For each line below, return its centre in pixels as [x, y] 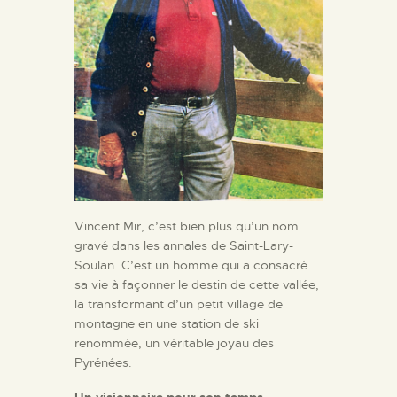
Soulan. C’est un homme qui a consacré [191, 265]
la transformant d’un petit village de [179, 304]
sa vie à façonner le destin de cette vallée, [197, 285]
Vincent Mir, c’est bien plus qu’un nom [187, 226]
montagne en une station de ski [167, 324]
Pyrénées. [103, 363]
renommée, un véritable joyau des [174, 343]
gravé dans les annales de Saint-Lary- [184, 246]
